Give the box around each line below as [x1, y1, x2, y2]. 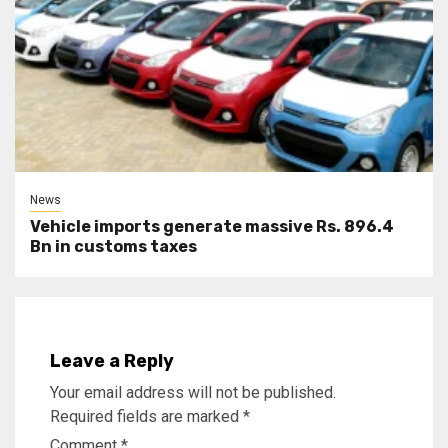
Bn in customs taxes [30, 237, 197, 257]
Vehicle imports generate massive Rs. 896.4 [30, 217, 394, 237]
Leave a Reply [50, 350, 174, 373]
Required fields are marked [50, 407, 243, 427]
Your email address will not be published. [50, 383, 336, 403]
